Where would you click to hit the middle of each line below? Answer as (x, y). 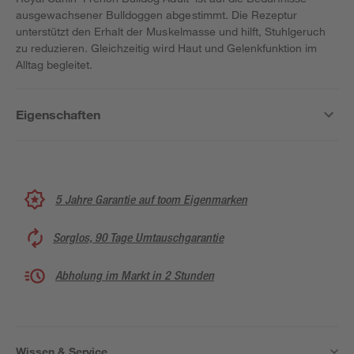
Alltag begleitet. (55, 64)
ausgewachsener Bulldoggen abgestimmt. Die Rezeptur (156, 15)
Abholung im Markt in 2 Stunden (135, 275)
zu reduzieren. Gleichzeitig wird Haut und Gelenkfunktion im (167, 48)
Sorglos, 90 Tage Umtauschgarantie (138, 237)
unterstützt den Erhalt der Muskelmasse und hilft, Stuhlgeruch (171, 31)
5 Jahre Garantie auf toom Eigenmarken (151, 199)
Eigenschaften (58, 114)
